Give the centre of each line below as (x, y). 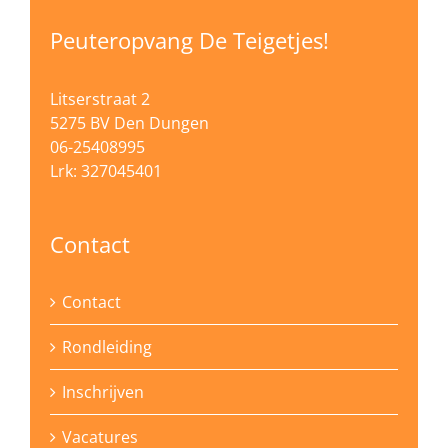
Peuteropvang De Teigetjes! (189, 40)
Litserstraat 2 (100, 98)
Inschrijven (103, 391)
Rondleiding (107, 346)
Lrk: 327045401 (106, 170)
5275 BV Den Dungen (129, 122)
